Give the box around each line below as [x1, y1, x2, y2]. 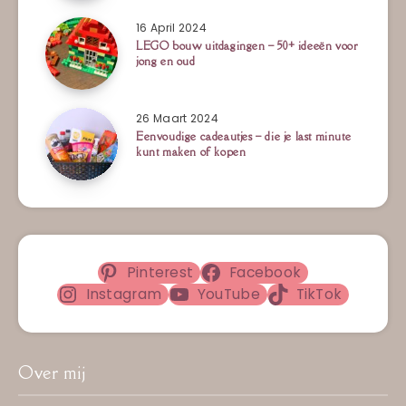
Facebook [228, 263, 302, 283]
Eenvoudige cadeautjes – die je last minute [136, 129, 352, 145]
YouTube [197, 285, 260, 304]
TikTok [295, 285, 343, 304]
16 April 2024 [136, 20, 207, 36]
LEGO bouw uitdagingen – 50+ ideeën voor [136, 38, 359, 54]
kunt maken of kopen [136, 144, 246, 160]
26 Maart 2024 [136, 111, 218, 127]
